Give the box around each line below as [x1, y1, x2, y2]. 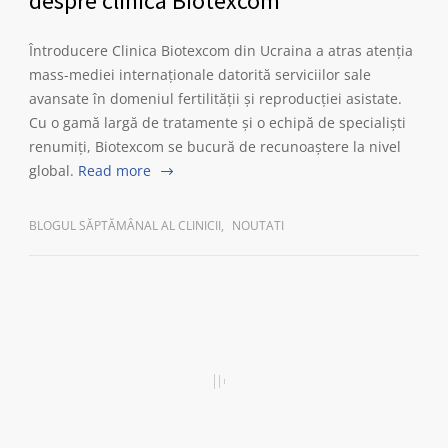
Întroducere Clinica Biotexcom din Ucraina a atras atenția [29, 41, 413, 60]
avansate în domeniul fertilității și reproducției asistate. [29, 89, 402, 108]
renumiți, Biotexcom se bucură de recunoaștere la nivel [29, 137, 401, 156]
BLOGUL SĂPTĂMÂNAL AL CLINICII [29, 217, 221, 234]
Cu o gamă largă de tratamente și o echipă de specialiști [29, 113, 406, 132]
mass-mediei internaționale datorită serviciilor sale [29, 65, 371, 84]
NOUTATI [232, 217, 284, 234]
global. [29, 161, 74, 180]
